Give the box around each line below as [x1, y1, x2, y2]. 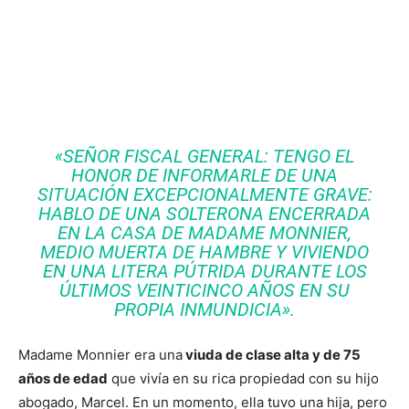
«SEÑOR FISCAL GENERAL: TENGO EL [55, 145, 354, 168]
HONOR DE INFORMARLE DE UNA [71, 164, 338, 187]
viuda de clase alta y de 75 [183, 346, 361, 364]
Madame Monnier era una [18, 346, 183, 364]
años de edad [18, 370, 108, 388]
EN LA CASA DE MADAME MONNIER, [58, 222, 351, 245]
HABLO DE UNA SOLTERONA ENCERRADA [38, 203, 371, 225]
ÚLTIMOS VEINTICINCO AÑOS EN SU [59, 279, 350, 302]
